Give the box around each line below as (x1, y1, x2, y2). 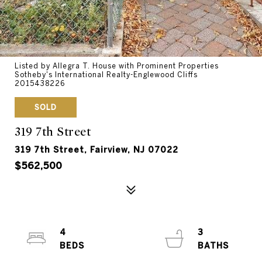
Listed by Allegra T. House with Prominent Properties (15, 62, 219, 70)
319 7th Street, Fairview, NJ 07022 (15, 145, 178, 154)
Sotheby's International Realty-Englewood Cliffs (15, 71, 198, 78)
